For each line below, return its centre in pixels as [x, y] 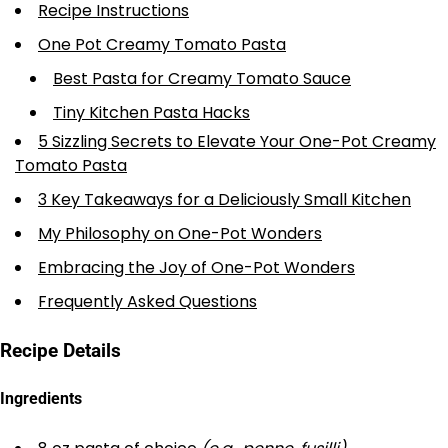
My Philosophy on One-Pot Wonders [180, 233]
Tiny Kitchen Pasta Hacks [151, 112]
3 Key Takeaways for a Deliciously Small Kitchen [224, 199]
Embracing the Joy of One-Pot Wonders [196, 267]
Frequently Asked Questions [147, 301]
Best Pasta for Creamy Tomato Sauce [202, 78]
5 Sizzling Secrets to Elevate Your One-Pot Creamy [237, 141]
